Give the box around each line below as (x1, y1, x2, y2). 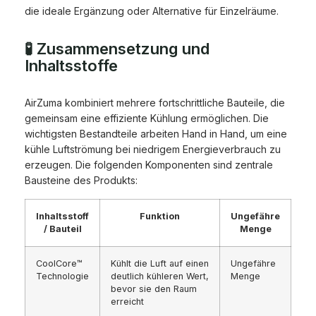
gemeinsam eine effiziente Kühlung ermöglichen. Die (25, 112, 269, 125)
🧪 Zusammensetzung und (25, 39, 209, 59)
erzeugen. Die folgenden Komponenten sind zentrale (25, 159, 273, 171)
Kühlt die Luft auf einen (111, 258, 209, 269)
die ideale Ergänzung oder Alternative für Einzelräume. (25, 5, 279, 18)
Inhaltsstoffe (25, 56, 118, 75)
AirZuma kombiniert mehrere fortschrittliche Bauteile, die (25, 97, 285, 109)
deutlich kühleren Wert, (111, 271, 209, 282)
